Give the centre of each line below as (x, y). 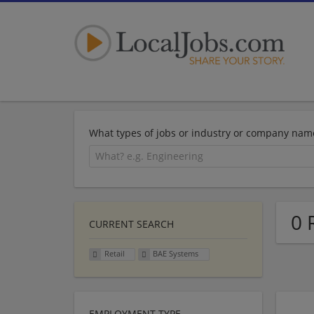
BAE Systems (176, 254)
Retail (114, 254)
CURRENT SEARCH (131, 224)
